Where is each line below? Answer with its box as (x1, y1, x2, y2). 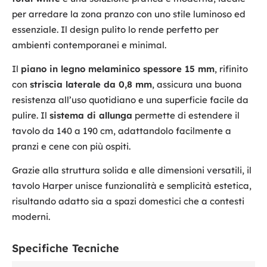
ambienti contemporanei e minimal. (12, 39, 166, 51)
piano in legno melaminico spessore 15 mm (21, 63, 215, 75)
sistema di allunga (49, 110, 132, 122)
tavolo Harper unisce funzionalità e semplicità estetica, (12, 180, 252, 192)
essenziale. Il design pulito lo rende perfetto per (12, 24, 219, 36)
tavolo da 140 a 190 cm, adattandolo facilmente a (12, 125, 231, 137)
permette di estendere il (132, 110, 240, 122)
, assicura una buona (152, 79, 242, 91)
